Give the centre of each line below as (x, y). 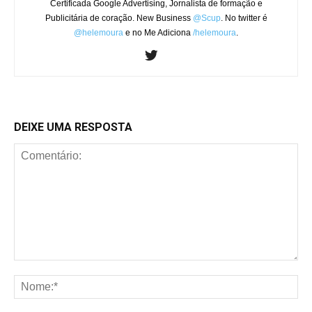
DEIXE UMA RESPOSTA (73, 127)
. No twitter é (244, 18)
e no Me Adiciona (158, 33)
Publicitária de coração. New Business (119, 18)
